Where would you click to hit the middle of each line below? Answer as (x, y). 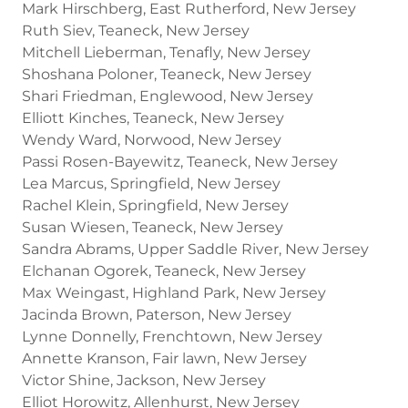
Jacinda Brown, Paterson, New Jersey (157, 314)
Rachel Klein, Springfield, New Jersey (155, 205)
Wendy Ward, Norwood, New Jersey (152, 139)
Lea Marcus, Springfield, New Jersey (151, 183)
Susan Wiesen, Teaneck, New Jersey (153, 227)
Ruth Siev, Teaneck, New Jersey (136, 30)
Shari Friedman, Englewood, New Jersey (168, 96)
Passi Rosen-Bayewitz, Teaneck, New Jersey (180, 161)
